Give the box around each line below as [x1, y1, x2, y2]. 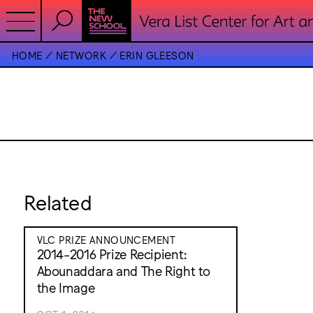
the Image [36, 279, 95, 295]
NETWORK [56, 48, 107, 61]
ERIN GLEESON [119, 48, 194, 61]
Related [24, 189, 92, 214]
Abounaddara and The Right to [36, 262, 211, 278]
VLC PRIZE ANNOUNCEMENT [36, 233, 176, 245]
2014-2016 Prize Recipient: [36, 245, 187, 261]
